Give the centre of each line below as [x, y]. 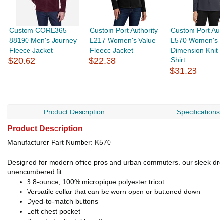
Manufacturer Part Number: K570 [59, 143]
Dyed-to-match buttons [63, 202]
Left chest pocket [54, 211]
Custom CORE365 [38, 31]
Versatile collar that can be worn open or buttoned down [114, 192]
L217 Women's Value [123, 41]
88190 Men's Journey [43, 41]
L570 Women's [194, 41]
